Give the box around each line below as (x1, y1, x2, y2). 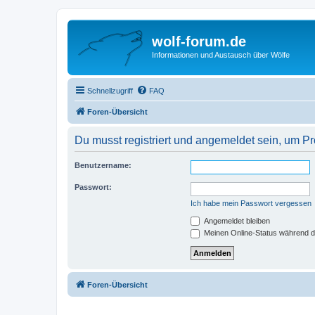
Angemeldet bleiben (202, 216, 270, 225)
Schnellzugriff (87, 86, 133, 95)
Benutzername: (75, 160, 131, 169)
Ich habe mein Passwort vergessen (191, 198, 311, 207)
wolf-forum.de (152, 34, 246, 49)
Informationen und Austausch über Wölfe (152, 51, 290, 59)
